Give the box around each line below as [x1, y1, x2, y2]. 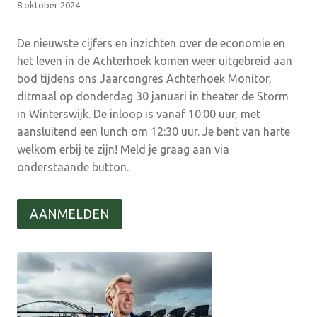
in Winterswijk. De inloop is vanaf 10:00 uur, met [17, 108, 260, 121]
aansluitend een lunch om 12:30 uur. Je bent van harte [17, 125, 290, 139]
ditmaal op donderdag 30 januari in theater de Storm [17, 90, 289, 103]
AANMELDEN [30, 207, 110, 221]
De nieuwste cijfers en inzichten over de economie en [17, 37, 285, 50]
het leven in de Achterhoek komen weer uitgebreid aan [17, 54, 292, 68]
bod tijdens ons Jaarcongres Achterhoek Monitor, [17, 72, 272, 86]
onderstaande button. [17, 161, 129, 174]
